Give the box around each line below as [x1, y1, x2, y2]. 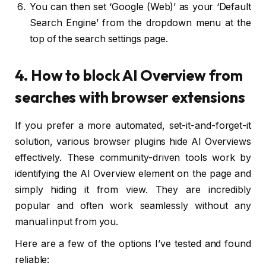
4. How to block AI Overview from [15, 65, 243, 85]
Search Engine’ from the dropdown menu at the [30, 17, 251, 28]
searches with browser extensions [15, 87, 245, 107]
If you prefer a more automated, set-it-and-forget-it [15, 119, 251, 131]
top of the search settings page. [30, 33, 168, 45]
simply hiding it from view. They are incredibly [15, 183, 251, 195]
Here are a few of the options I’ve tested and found [15, 237, 251, 249]
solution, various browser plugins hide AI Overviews [15, 135, 251, 147]
